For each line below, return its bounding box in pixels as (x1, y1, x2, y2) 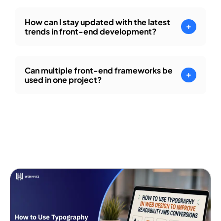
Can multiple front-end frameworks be (25, 65, 173, 76)
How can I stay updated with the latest (25, 17, 170, 28)
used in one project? (25, 74, 102, 85)
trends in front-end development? (25, 26, 156, 37)
